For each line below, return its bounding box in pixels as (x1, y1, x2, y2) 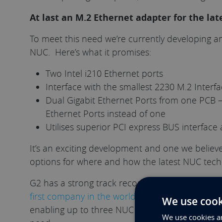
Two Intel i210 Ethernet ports (46, 67, 163, 79)
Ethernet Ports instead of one (46, 107, 166, 119)
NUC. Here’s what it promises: (30, 46, 151, 58)
